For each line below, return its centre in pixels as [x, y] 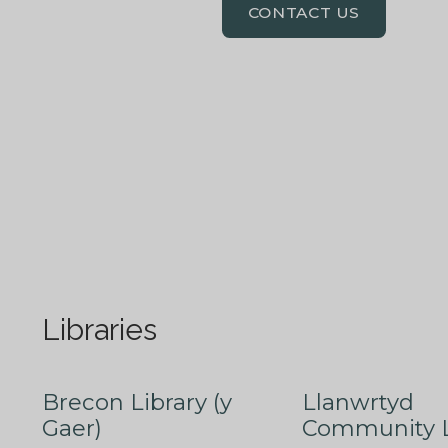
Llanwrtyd [358, 401]
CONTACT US [304, 13]
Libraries [100, 330]
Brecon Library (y [137, 401]
